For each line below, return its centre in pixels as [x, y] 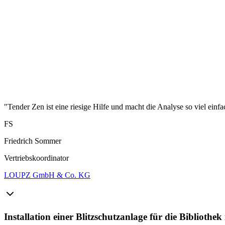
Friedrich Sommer [33, 141]
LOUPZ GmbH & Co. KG [47, 175]
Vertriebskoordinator [36, 158]
